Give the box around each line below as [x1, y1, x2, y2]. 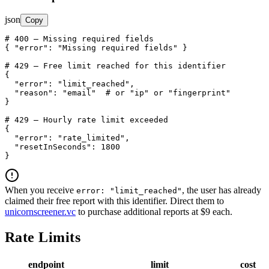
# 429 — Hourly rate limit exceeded [5, 115, 168, 125]
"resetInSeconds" [14, 142, 91, 152]
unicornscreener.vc [5, 207, 76, 217]
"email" [62, 88, 96, 98]
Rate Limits [5, 229, 81, 246]
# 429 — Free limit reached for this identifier [5, 61, 226, 71]
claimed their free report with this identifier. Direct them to [5, 196, 224, 207]
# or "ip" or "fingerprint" [96, 88, 231, 98]
